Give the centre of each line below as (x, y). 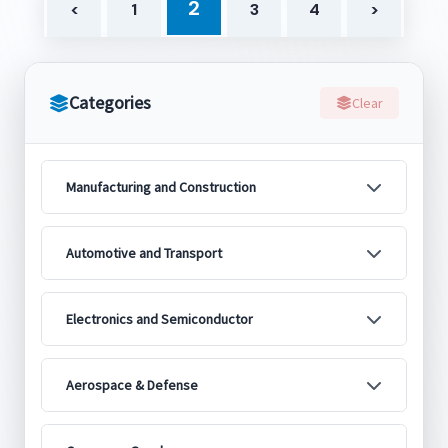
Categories (110, 102)
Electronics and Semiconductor (159, 319)
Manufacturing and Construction (161, 187)
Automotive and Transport (144, 253)
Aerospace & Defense (132, 385)
